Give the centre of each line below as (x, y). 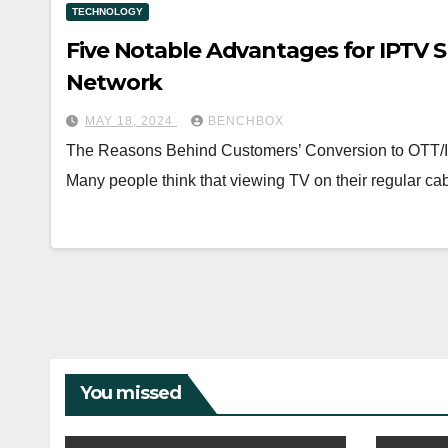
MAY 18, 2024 (131, 120)
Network (114, 82)
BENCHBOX (246, 120)
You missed (130, 392)
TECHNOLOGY (107, 11)
